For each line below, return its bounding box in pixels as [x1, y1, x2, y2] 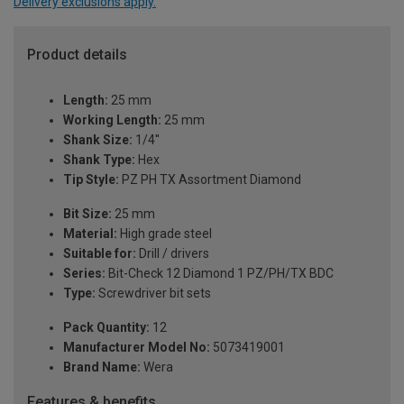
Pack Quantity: [63, 320, 150, 335]
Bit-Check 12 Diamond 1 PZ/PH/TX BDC [106, 266, 334, 281]
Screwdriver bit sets [96, 286, 211, 301]
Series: [63, 266, 106, 281]
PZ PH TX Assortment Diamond [119, 172, 301, 188]
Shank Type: [63, 152, 135, 168]
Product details [27, 46, 127, 64]
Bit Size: [63, 207, 112, 222]
